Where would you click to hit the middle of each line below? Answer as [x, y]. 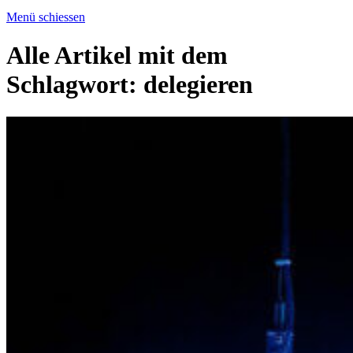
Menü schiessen [46, 17]
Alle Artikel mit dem [117, 56]
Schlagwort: [75, 85]
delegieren [198, 85]
